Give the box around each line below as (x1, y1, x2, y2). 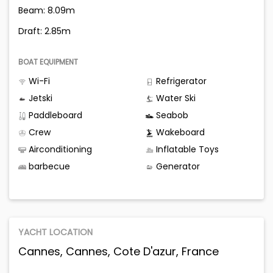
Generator (154, 160, 200, 173)
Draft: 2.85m (18, 25, 71, 38)
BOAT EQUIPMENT (18, 57, 78, 68)
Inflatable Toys (154, 143, 219, 156)
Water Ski (154, 92, 196, 105)
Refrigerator (154, 75, 207, 88)
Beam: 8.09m (18, 4, 75, 17)
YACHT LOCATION (18, 226, 93, 239)
